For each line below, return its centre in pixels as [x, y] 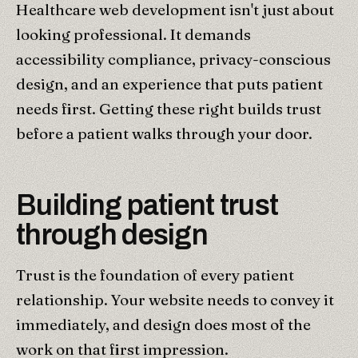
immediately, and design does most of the [163, 324]
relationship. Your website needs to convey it [175, 299]
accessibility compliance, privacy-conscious [173, 59]
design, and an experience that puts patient [169, 84]
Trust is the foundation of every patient [155, 274]
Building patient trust [147, 205]
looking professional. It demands [133, 34]
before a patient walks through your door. [164, 133]
